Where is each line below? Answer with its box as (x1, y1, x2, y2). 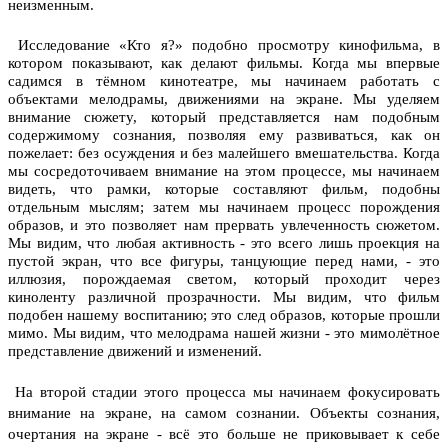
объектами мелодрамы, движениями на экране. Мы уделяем (8, 90, 440, 107)
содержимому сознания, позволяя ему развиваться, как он (8, 126, 440, 143)
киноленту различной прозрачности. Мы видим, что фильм (8, 288, 440, 305)
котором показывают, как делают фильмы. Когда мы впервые (8, 54, 440, 71)
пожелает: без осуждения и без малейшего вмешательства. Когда (8, 144, 440, 161)
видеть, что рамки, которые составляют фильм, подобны (8, 180, 440, 197)
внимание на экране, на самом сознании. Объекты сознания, (8, 404, 440, 421)
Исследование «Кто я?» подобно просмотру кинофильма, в (8, 36, 440, 53)
